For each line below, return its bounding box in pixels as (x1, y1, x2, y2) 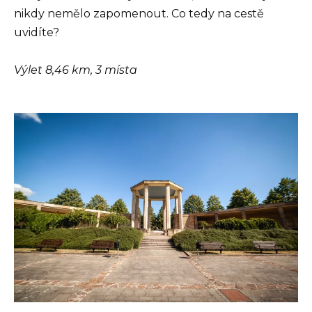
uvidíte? (14, 25, 59, 39)
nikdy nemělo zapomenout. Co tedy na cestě (14, 6, 264, 20)
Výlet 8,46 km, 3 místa (14, 63, 137, 77)
